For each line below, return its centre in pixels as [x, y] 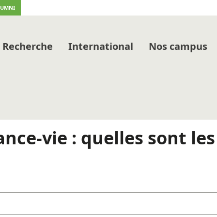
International [101, 46]
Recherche [27, 46]
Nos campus [178, 46]
